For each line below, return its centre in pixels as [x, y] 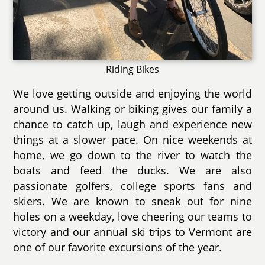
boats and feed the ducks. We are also [132, 170]
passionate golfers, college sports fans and [132, 185]
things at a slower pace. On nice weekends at [132, 139]
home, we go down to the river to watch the [132, 155]
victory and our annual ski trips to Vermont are [132, 232]
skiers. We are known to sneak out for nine [132, 201]
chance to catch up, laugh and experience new [132, 124]
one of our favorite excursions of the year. [118, 247]
